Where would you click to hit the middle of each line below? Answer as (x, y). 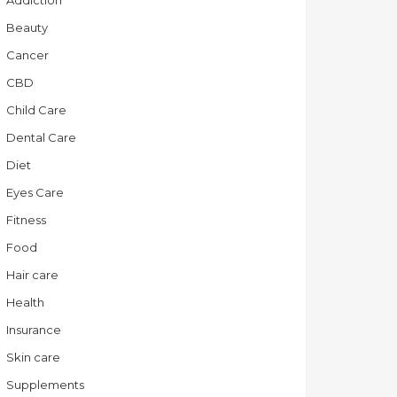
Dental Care (41, 138)
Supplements (45, 385)
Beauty (27, 28)
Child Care (36, 110)
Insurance (34, 330)
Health (25, 303)
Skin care (33, 358)
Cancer (27, 55)
